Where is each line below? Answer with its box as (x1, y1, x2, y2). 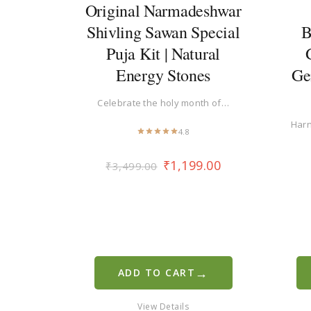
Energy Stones (116, 63, 211, 86)
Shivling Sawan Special (86, 20, 240, 43)
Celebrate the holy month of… (97, 96, 229, 109)
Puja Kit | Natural (106, 42, 220, 65)
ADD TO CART (117, 265, 196, 279)
